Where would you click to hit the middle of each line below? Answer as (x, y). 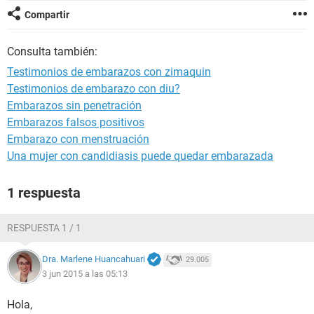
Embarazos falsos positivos (76, 122)
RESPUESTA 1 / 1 (44, 228)
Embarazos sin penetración (74, 105)
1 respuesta (44, 193)
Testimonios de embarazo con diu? (94, 89)
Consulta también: (52, 52)
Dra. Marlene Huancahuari (94, 259)
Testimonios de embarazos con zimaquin (109, 72)
